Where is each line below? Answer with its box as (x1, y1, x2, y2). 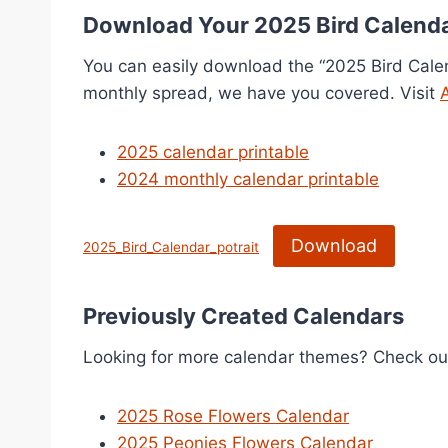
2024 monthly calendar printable (117, 169, 379, 189)
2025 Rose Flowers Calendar (117, 406, 349, 427)
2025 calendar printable (117, 142, 309, 162)
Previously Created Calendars (83, 303, 404, 330)
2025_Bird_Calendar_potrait (83, 239, 259, 256)
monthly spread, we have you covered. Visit (83, 83, 440, 103)
